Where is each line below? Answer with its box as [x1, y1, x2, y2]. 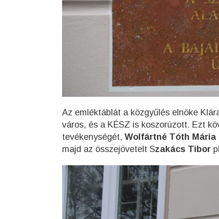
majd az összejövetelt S [62, 144, 155, 154]
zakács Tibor [155, 144, 211, 154]
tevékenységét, [62, 132, 125, 142]
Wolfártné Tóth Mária [125, 132, 216, 142]
